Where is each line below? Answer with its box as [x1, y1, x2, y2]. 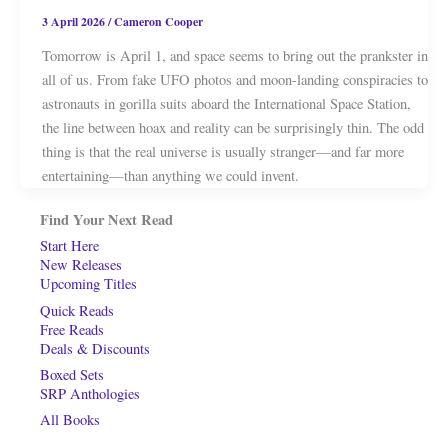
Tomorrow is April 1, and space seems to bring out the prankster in [41, 46, 428, 66]
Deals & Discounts [40, 338, 150, 358]
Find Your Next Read [40, 209, 173, 231]
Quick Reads [40, 300, 114, 320]
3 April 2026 [41, 13, 108, 31]
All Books [40, 410, 100, 430]
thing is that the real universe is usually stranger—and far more [41, 142, 404, 162]
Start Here [40, 236, 99, 256]
